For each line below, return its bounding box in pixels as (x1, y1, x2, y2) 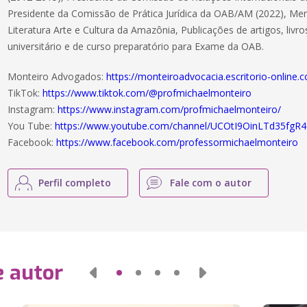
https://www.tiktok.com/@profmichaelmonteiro (42, 86, 252, 99)
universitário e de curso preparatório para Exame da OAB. (8, 40, 265, 53)
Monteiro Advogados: (8, 70, 107, 83)
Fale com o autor (170, 176, 252, 189)
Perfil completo (38, 176, 112, 189)
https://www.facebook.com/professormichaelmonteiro (56, 136, 299, 149)
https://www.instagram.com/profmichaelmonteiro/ (58, 103, 282, 116)
